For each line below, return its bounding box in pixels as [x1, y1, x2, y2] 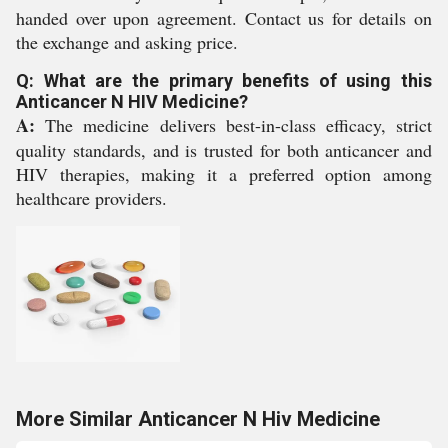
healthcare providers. [16, 186, 167, 210]
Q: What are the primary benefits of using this [16, 70, 432, 91]
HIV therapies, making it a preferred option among [16, 162, 432, 186]
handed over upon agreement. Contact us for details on [16, 6, 432, 30]
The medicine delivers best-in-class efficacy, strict [35, 113, 432, 137]
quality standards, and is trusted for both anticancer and [16, 138, 432, 162]
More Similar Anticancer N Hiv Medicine [16, 407, 380, 431]
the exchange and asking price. [16, 30, 238, 54]
